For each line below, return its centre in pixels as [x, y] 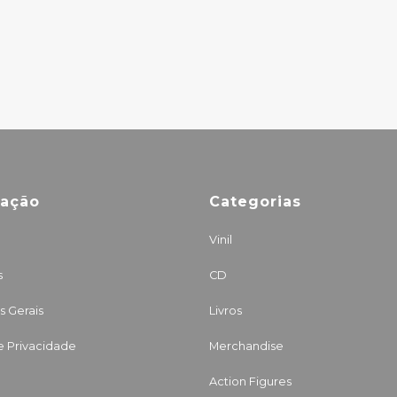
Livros [226, 311]
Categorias [255, 202]
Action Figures [250, 381]
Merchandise [246, 346]
